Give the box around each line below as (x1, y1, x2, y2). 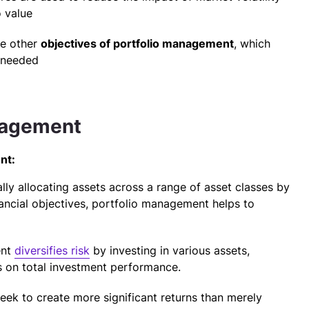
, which (234, 37, 270, 50)
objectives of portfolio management (41, 37, 234, 50)
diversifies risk (14, 243, 90, 257)
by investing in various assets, (90, 243, 250, 257)
